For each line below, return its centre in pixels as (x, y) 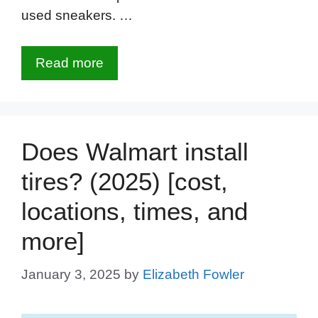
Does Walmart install (135, 151)
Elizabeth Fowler (193, 275)
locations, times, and (135, 211)
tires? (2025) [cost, (125, 181)
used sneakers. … (77, 16)
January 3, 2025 (71, 275)
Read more (70, 62)
